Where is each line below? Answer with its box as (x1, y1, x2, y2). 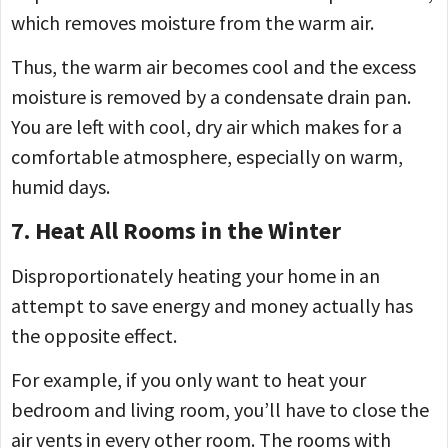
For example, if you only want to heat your (11, 367, 366, 393)
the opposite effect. (11, 322, 177, 348)
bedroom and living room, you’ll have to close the (11, 397, 429, 423)
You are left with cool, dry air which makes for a (11, 114, 402, 140)
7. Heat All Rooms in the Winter (11, 214, 341, 246)
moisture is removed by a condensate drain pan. (11, 84, 411, 110)
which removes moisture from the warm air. (11, 9, 374, 35)
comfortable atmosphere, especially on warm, (11, 144, 403, 170)
